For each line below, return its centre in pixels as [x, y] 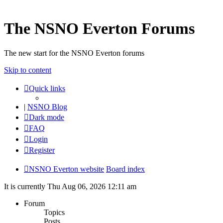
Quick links [47, 88]
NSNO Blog [47, 107]
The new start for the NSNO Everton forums [74, 53]
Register [42, 150]
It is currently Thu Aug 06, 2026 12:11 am [70, 186]
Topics [54, 212]
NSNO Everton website [66, 169]
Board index [125, 169]
